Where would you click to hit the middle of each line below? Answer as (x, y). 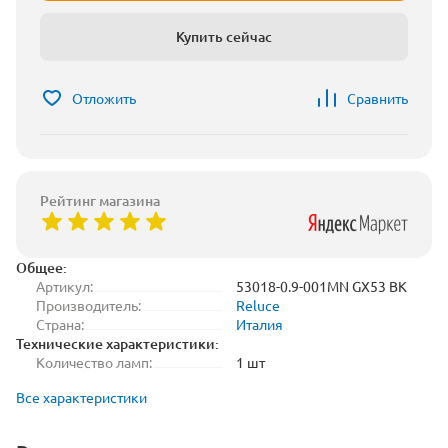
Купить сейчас (224, 36)
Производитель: (88, 305)
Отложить (104, 98)
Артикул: (64, 286)
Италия (259, 324)
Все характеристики (81, 397)
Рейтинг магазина (100, 200)
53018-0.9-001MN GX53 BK (321, 286)
